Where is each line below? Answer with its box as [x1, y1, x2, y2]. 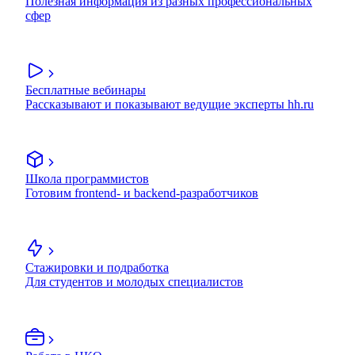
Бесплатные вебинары [25, 83, 146, 97]
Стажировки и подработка [25, 261, 169, 275]
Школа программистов [25, 172, 149, 186]
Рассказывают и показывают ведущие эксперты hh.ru [25, 97, 314, 112]
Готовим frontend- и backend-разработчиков [25, 186, 258, 200]
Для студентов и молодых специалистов [25, 275, 243, 289]
